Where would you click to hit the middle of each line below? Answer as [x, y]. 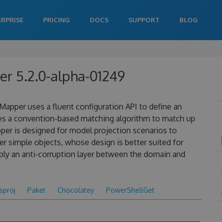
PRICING [56, 20]
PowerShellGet [130, 190]
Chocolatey [76, 190]
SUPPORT [144, 20]
